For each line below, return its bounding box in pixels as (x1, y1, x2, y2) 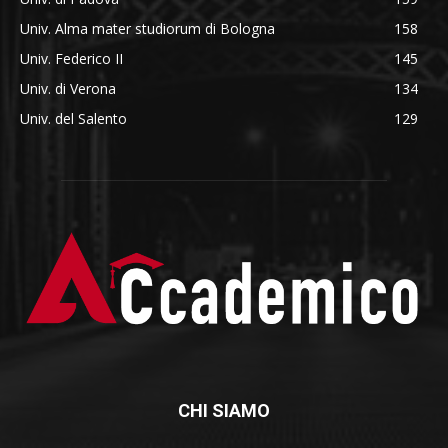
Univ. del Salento (20, 108, 127, 128)
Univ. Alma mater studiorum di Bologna (20, 18, 275, 38)
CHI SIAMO (178, 399, 270, 421)
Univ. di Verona (20, 78, 116, 98)
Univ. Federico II (20, 48, 123, 68)
